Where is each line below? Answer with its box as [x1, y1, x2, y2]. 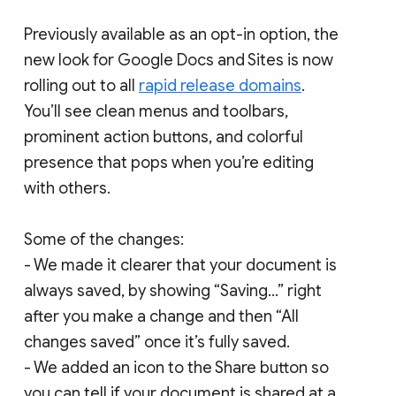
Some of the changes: [24, 229, 184, 249]
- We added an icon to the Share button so [24, 357, 329, 377]
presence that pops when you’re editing [24, 152, 314, 172]
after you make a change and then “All [24, 306, 299, 326]
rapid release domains [139, 75, 301, 95]
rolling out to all [24, 75, 139, 95]
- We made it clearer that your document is [24, 255, 337, 275]
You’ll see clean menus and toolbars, [24, 101, 288, 121]
